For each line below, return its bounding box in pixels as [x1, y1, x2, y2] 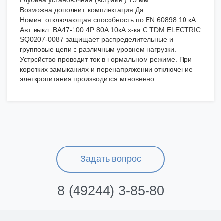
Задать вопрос [80, 154, 141, 164]
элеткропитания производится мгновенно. [20, 75, 156, 83]
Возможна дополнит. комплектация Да [20, 6, 144, 14]
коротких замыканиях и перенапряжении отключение [20, 65, 193, 74]
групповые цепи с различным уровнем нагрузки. [20, 45, 176, 54]
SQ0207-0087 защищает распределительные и [20, 36, 173, 44]
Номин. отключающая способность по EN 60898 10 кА [20, 16, 196, 24]
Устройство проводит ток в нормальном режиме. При [20, 55, 192, 64]
